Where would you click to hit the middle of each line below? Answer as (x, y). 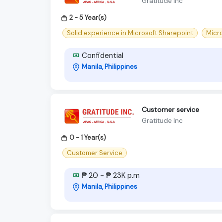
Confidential (102, 55)
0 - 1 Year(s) (88, 137)
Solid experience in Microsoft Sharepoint (130, 33)
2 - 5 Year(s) (88, 17)
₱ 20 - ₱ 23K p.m (110, 176)
